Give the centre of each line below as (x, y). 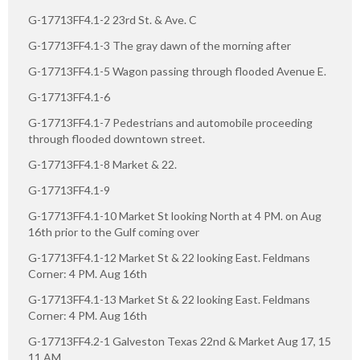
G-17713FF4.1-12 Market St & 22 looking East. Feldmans (169, 257)
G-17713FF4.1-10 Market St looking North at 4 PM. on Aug (175, 215)
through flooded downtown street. (117, 138)
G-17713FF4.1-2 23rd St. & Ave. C (112, 19)
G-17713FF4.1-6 (69, 96)
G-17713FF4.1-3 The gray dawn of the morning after (160, 45)
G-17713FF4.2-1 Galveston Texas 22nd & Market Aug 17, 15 (180, 341)
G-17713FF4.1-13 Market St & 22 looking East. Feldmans (169, 299)
